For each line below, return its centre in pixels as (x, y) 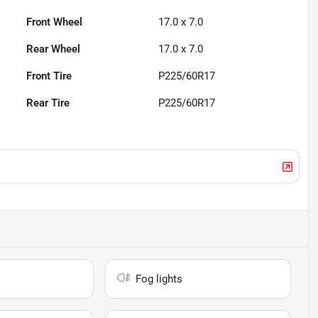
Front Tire (49, 76)
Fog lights (159, 279)
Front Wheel (55, 22)
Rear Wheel (54, 49)
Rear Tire (48, 103)
